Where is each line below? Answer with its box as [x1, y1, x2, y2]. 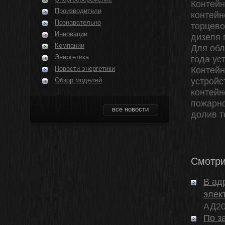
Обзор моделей [55, 76, 102, 84]
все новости [112, 105, 149, 113]
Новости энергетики [55, 65, 115, 72]
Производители [55, 7, 101, 15]
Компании [55, 42, 84, 49]
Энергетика [55, 53, 89, 61]
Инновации [55, 30, 87, 38]
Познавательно [55, 19, 101, 26]
